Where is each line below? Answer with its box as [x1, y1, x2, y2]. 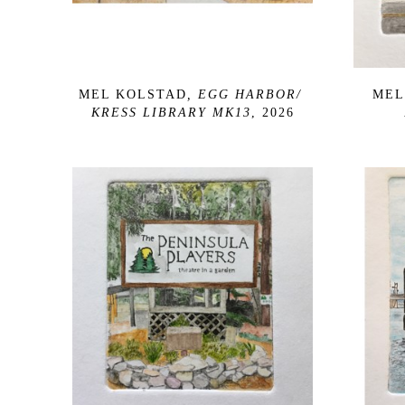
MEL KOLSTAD [78, 87, 187, 101]
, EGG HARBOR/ [186, 87, 302, 101]
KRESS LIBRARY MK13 [90, 105, 251, 119]
